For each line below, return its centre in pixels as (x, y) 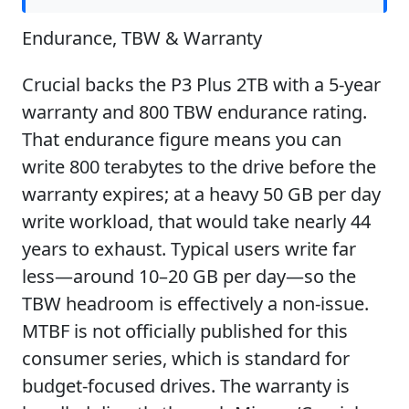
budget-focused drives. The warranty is (186, 385)
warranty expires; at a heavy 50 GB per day (201, 194)
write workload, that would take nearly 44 (196, 221)
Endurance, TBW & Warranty (142, 37)
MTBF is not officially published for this (185, 330)
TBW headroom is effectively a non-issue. (195, 303)
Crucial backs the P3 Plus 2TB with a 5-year (201, 84)
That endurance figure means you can (182, 139)
